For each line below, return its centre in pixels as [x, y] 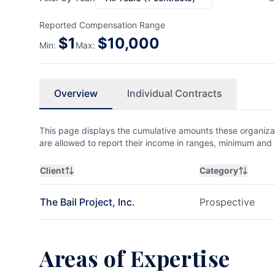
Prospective [227, 202]
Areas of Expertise [135, 258]
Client [52, 170]
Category [219, 170]
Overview [76, 93]
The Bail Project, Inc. [87, 202]
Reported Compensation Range [102, 25]
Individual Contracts [175, 93]
